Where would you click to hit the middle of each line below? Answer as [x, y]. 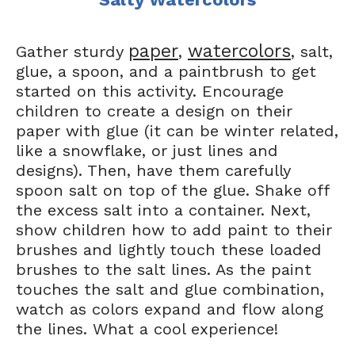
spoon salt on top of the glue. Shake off [172, 190]
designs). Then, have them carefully [153, 170]
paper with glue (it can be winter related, [177, 131]
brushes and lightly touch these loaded [169, 250]
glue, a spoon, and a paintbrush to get [166, 71]
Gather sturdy [72, 52]
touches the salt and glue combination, [170, 289]
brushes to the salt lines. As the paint [164, 269]
